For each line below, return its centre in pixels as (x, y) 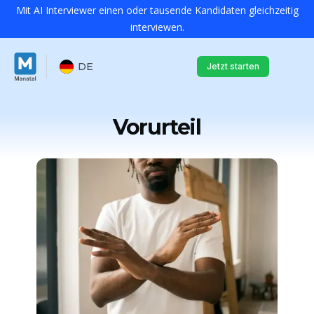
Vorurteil (157, 127)
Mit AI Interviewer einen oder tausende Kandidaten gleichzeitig (157, 10)
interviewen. (157, 27)
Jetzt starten (233, 66)
